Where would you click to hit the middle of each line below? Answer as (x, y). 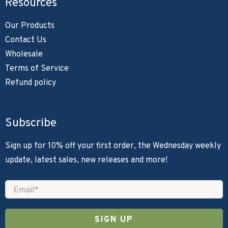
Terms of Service (37, 68)
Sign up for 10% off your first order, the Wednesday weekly (113, 146)
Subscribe (31, 123)
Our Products (30, 26)
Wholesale (24, 54)
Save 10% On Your (93, 209)
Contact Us (26, 40)
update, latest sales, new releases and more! (86, 160)
